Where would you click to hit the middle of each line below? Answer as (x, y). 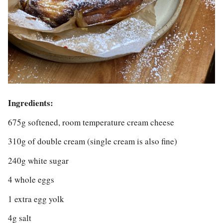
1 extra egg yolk (36, 199)
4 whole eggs (33, 180)
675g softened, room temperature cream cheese (91, 122)
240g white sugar (38, 160)
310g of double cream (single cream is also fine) (93, 141)
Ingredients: (31, 103)
